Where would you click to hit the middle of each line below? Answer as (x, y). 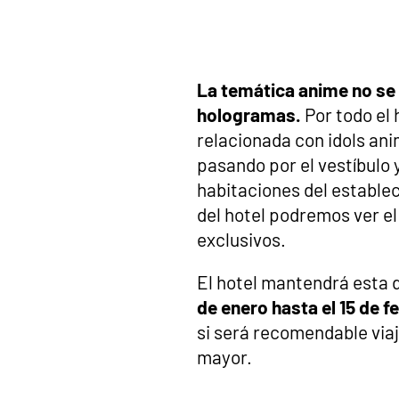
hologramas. (249, 114)
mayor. (224, 357)
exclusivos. (241, 239)
